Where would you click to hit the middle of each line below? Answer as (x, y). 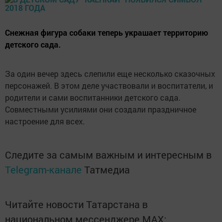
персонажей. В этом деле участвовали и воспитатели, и (109, 85)
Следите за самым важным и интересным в (108, 155)
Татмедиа (107, 169)
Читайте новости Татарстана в (76, 204)
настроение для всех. (45, 121)
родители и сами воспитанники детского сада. (93, 97)
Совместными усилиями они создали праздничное (101, 109)
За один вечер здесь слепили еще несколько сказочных (110, 74)
